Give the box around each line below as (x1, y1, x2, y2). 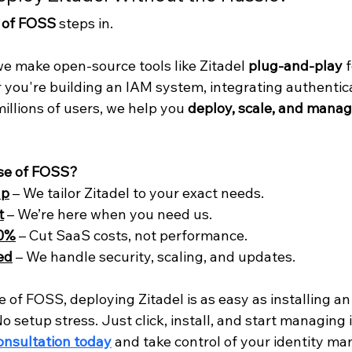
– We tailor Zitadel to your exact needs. (9, 184, 264, 203)
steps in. (56, 14, 113, 33)
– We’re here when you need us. (4, 205, 212, 224)
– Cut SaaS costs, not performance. (16, 226, 247, 245)
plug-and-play (248, 57, 343, 75)
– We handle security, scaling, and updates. (13, 247, 295, 266)
